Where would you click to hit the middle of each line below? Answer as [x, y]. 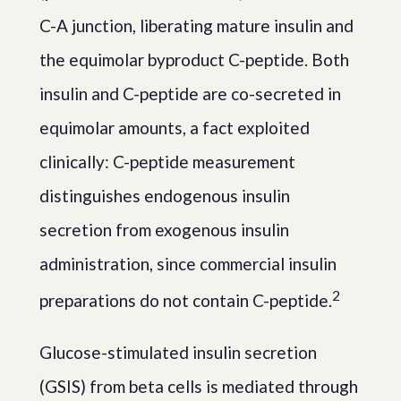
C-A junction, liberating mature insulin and [196, 26]
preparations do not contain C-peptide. [186, 301]
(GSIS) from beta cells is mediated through [199, 387]
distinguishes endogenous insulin [165, 196]
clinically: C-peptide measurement [167, 162]
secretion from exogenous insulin [164, 230]
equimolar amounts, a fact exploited [175, 128]
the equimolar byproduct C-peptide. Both [194, 60]
